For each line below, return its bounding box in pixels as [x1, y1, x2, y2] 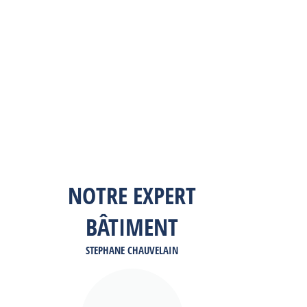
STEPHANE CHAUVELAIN [86, 243, 179, 257]
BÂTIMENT [86, 211, 179, 243]
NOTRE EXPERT [68, 180, 197, 211]
